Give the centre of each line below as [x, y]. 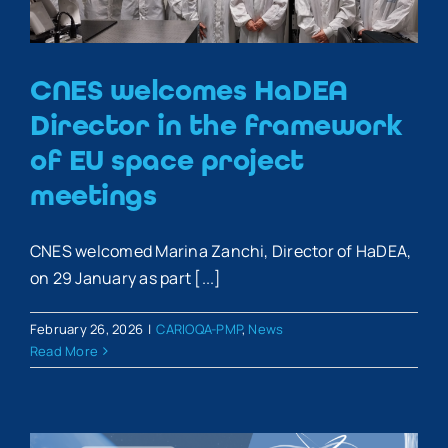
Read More [64, 351]
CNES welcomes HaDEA [189, 90]
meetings [93, 195]
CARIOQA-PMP [199, 329]
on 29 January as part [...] [126, 278]
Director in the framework [217, 125]
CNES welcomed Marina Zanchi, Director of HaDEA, [221, 251]
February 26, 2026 [87, 329]
